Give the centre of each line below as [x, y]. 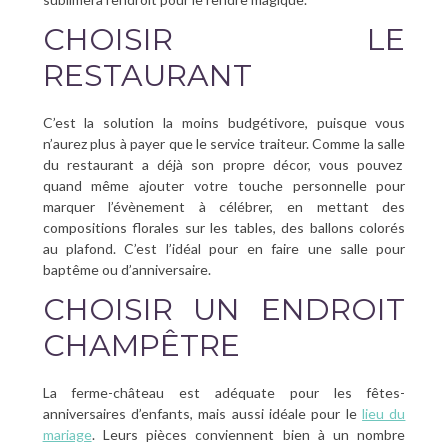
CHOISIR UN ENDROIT [224, 309]
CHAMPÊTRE [141, 345]
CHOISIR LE [224, 39]
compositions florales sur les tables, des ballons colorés [224, 227]
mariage [67, 434]
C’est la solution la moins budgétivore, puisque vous [224, 122]
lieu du [384, 413]
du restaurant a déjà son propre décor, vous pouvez [224, 164]
